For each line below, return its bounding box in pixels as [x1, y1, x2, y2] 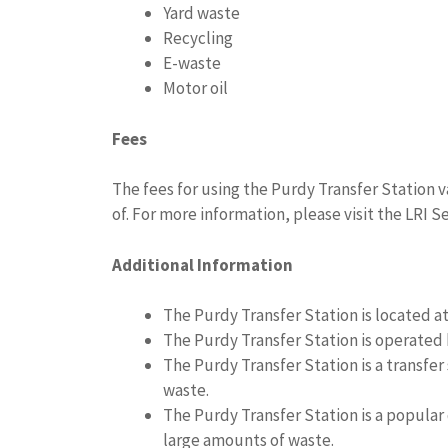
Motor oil [163, 77, 228, 100]
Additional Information [112, 253, 293, 276]
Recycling [163, 27, 233, 50]
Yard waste [163, 2, 240, 25]
